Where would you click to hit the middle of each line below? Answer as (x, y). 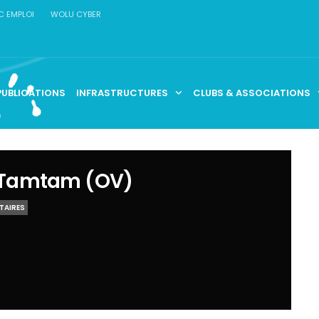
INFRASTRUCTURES (122, 93)
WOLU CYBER (76, 14)
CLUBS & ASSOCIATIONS (252, 93)
